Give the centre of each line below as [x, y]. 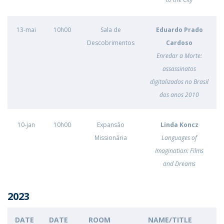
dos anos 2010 [179, 95]
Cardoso [179, 43]
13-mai [26, 30]
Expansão [111, 125]
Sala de [111, 30]
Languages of [179, 138]
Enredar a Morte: [179, 56]
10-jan [26, 125]
